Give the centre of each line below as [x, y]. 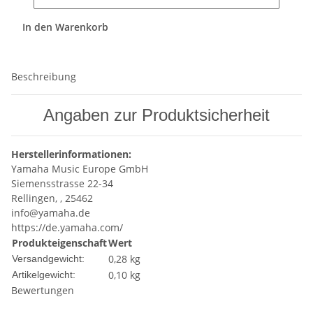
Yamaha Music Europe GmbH [80, 169]
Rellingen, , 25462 [52, 198]
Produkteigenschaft [59, 243]
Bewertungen [43, 291]
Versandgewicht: [48, 259]
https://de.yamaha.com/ [67, 228]
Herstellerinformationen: [71, 154]
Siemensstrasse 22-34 [62, 184]
